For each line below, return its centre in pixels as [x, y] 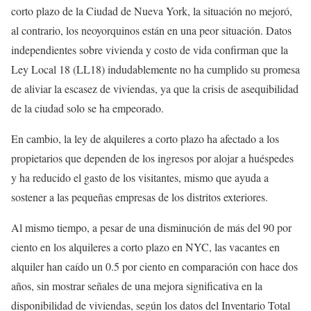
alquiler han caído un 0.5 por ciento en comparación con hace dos [154, 267]
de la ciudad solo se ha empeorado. [87, 108]
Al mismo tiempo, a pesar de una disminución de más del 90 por [151, 228]
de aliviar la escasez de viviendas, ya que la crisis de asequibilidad [155, 89]
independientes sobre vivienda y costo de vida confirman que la [150, 50]
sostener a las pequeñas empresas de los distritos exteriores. [140, 197]
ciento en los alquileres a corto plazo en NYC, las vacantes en [145, 247]
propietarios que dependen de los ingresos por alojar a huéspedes [152, 158]
